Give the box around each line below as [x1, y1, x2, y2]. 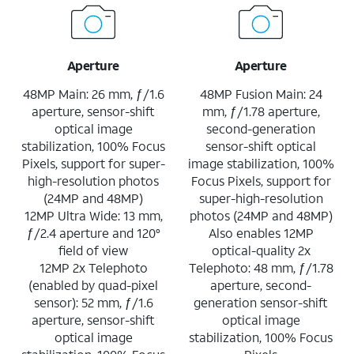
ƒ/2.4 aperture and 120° [26, 224, 160, 241]
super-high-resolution [198, 189, 323, 206]
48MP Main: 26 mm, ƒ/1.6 [22, 85, 164, 102]
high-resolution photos [28, 171, 159, 189]
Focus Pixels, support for [190, 171, 331, 189]
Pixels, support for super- [21, 154, 165, 171]
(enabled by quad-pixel [28, 276, 158, 293]
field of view [58, 241, 128, 258]
